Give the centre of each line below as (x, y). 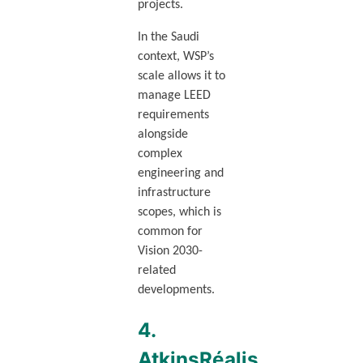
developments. (176, 290)
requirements (173, 115)
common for (170, 232)
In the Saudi (168, 38)
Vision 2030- (170, 252)
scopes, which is (179, 213)
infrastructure (174, 193)
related (156, 271)
